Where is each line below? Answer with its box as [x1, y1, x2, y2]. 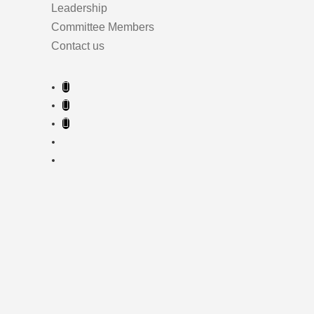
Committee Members [51, 21, 154, 34]
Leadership [51, 2, 107, 15]
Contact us [51, 40, 104, 53]
